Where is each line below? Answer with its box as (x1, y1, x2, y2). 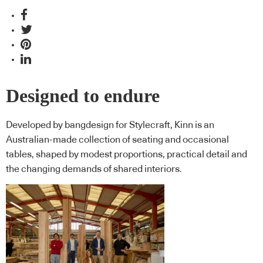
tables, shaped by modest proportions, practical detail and (6, 150, 247, 160)
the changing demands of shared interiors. (6, 164, 182, 174)
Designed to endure (6, 85, 160, 106)
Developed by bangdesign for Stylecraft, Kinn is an (6, 120, 214, 130)
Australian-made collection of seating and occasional (6, 135, 229, 145)
